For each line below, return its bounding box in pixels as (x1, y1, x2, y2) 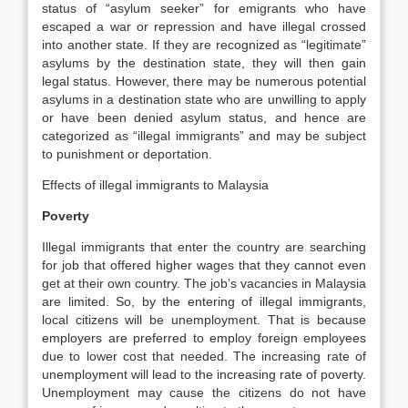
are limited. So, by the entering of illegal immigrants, (42, 294, 366, 309)
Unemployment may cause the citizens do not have (42, 385, 366, 400)
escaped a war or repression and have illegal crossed (42, 19, 366, 34)
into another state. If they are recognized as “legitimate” (42, 37, 366, 52)
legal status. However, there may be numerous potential (42, 74, 366, 88)
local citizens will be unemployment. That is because (42, 312, 366, 327)
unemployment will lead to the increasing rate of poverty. (42, 367, 366, 382)
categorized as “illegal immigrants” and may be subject (42, 128, 366, 143)
